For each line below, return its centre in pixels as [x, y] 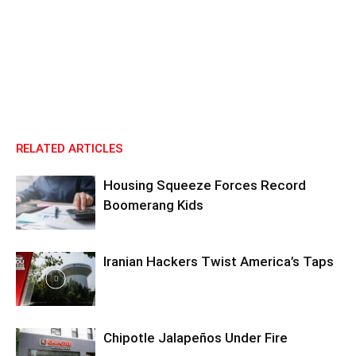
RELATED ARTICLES [70, 148]
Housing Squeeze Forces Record [205, 185]
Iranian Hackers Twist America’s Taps [219, 261]
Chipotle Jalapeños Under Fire [195, 337]
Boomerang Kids [153, 205]
